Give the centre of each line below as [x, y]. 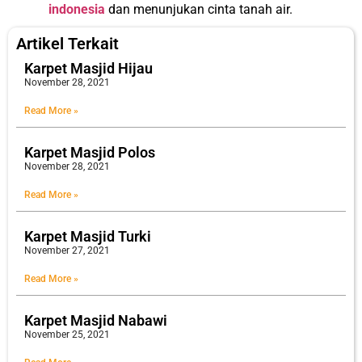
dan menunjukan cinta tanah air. [199, 10]
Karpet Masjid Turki [88, 237]
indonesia [77, 10]
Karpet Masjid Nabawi [96, 321]
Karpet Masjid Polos [90, 153]
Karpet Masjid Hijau [88, 69]
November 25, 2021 [67, 335]
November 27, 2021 [67, 251]
